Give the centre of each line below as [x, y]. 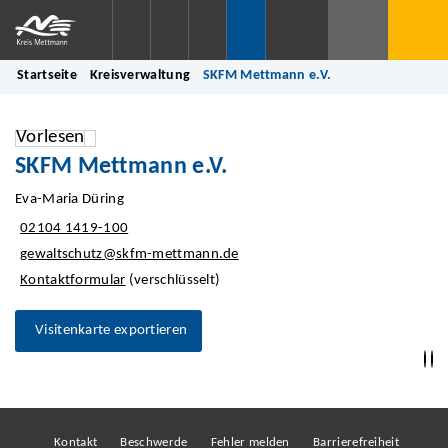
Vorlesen [50, 137]
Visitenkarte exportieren [111, 330]
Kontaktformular [73, 281]
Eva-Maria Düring [69, 199]
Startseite [47, 75]
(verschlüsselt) [173, 281]
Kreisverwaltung [140, 75]
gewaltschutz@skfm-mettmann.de [129, 255]
